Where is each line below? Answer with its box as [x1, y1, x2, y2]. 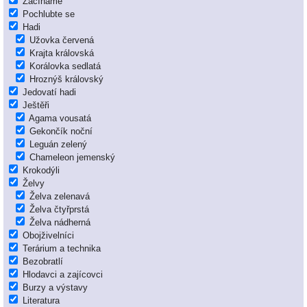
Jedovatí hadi [23, 87, 76, 98]
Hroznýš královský [29, 74, 103, 85]
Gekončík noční [29, 126, 93, 137]
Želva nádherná [29, 217, 90, 228]
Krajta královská [29, 48, 94, 59]
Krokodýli [23, 165, 60, 176]
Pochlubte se [23, 9, 75, 20]
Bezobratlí [23, 256, 63, 267]
